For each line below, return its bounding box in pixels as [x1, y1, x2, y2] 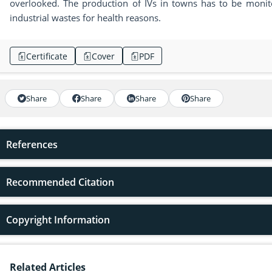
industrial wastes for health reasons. [10, 12, 161, 24]
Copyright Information [6, 213, 110, 227]
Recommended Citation [6, 175, 114, 189]
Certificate [26, 50, 67, 62]
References [6, 138, 58, 152]
